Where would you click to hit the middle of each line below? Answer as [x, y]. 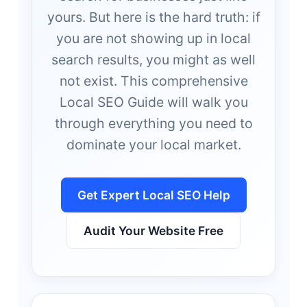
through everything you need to [153, 123]
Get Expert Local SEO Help [153, 195]
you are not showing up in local [153, 38]
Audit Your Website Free [153, 230]
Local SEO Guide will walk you [153, 102]
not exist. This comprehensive [153, 81]
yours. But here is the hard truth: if [153, 17]
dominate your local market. [153, 144]
